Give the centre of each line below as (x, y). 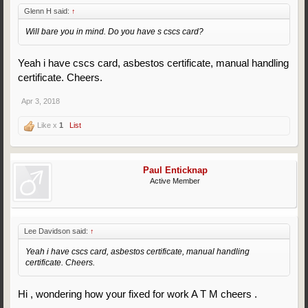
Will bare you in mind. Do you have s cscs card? (114, 32)
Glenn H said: (48, 11)
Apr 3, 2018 (41, 101)
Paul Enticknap (175, 170)
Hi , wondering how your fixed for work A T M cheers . (137, 294)
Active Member (175, 181)
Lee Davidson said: (57, 231)
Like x (47, 125)
